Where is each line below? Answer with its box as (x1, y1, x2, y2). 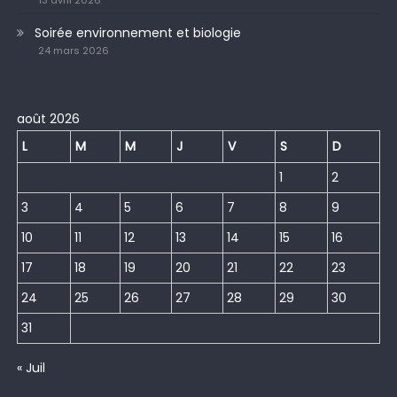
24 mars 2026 (37, 43, 109, 58)
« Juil (16, 359, 45, 378)
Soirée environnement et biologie (34, 24, 241, 43)
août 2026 (16, 110, 80, 128)
